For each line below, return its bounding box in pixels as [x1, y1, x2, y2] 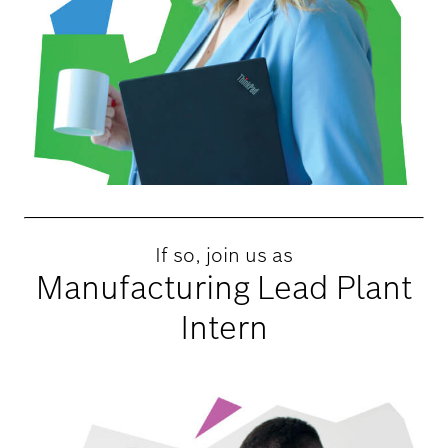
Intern [180, 306, 268, 348]
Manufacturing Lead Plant [35, 266, 413, 308]
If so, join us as [155, 241, 293, 268]
